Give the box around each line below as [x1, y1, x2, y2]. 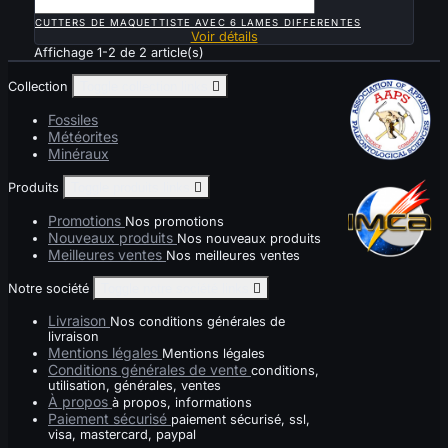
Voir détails [190, 28, 258, 44]
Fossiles [48, 111, 98, 129]
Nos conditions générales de [110, 314, 285, 330]
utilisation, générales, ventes [48, 378, 221, 394]
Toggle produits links [71, 180, 194, 196]
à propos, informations [112, 395, 252, 411]
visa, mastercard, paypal [48, 427, 196, 443]
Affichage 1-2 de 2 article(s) [33, 44, 204, 60]
